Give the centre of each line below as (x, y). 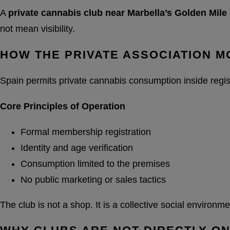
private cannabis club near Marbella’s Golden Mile (118, 13)
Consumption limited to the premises (95, 164)
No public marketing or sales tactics (93, 179)
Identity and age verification (77, 148)
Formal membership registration (86, 132)
